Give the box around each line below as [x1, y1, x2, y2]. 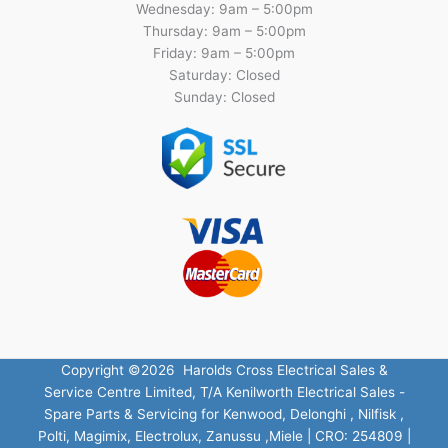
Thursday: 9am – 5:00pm [142, 22, 306, 39]
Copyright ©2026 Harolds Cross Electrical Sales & [60, 361, 388, 378]
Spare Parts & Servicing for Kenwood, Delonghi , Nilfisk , [44, 405, 404, 422]
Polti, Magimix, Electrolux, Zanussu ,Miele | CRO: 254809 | [37, 427, 411, 444]
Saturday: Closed [168, 66, 280, 83]
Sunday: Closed [173, 88, 275, 105]
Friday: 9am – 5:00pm [153, 44, 295, 61]
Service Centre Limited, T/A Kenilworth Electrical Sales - [43, 383, 405, 400]
